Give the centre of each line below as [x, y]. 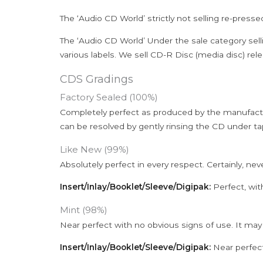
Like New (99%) [95, 150]
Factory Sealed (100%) [109, 97]
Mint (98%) [84, 210]
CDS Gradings [97, 80]
